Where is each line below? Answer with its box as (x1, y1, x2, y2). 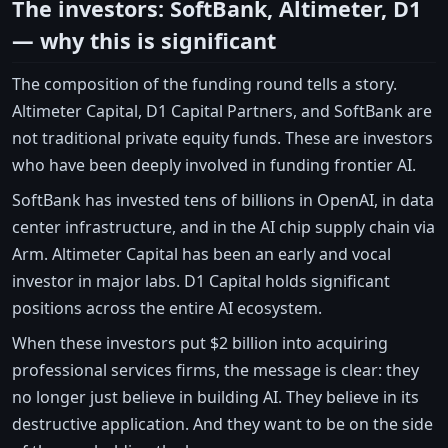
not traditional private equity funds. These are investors (12, 126, 433, 149)
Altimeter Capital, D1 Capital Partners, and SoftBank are (12, 99, 432, 122)
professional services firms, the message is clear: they (12, 358, 419, 381)
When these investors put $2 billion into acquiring (12, 331, 388, 354)
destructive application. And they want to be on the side (12, 412, 433, 435)
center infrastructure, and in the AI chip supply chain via (12, 215, 435, 238)
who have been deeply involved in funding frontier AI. (12, 153, 416, 176)
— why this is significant (12, 26, 276, 56)
